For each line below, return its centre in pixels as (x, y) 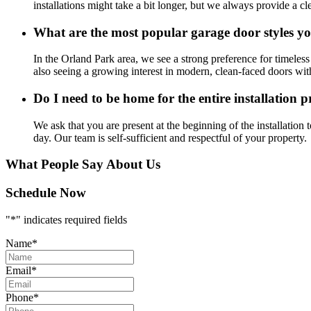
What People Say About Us (83, 165)
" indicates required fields (72, 219)
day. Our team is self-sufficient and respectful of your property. (170, 137)
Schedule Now (46, 193)
